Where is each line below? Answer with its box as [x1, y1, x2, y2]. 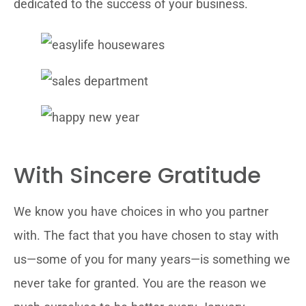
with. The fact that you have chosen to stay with [14, 228, 279, 242]
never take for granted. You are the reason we [14, 276, 266, 290]
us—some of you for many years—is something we [14, 252, 290, 266]
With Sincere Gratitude [14, 160, 261, 191]
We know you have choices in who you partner [14, 204, 268, 219]
